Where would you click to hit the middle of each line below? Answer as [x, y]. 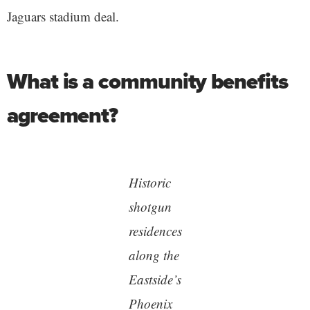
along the [154, 255]
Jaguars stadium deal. [63, 16]
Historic [149, 182]
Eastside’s [155, 279]
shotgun [150, 206]
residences [155, 230]
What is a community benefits [147, 81]
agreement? [63, 115]
